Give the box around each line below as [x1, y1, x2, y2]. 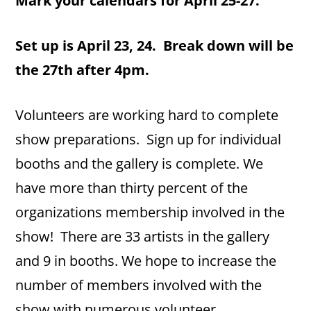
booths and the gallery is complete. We [15, 154, 264, 173]
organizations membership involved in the [15, 203, 285, 221]
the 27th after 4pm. [15, 60, 150, 79]
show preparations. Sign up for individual [15, 130, 282, 149]
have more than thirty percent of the [15, 178, 249, 197]
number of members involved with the [15, 276, 262, 294]
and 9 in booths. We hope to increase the [15, 251, 277, 270]
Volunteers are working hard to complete [15, 106, 279, 124]
